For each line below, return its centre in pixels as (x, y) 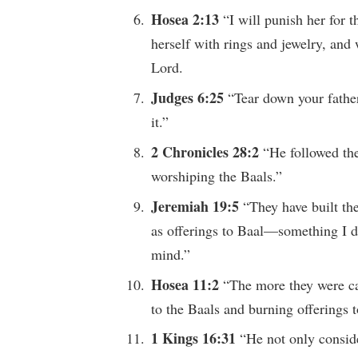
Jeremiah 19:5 (197, 206)
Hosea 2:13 (187, 19)
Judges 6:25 (190, 97)
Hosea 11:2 (187, 284)
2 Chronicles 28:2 (207, 151)
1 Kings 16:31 (196, 338)
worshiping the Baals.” (217, 175)
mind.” (171, 254)
